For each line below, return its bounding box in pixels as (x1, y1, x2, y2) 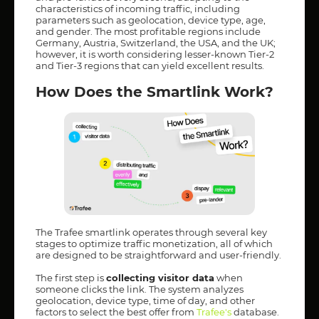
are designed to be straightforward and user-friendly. (36, 249, 281, 261)
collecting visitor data (106, 271, 214, 283)
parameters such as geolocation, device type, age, (36, 14, 266, 26)
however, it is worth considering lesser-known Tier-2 (36, 48, 274, 60)
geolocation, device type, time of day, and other (36, 294, 255, 306)
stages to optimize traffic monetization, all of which (36, 237, 273, 249)
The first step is (36, 271, 106, 283)
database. (231, 305, 279, 318)
